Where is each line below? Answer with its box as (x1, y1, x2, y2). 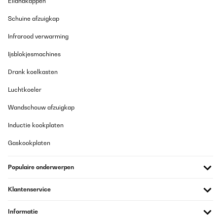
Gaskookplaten (8, 139, 50, 147)
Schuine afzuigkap (8, 15, 59, 22)
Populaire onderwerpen (8, 163, 74, 171)
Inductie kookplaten (8, 121, 64, 129)
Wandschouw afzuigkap (8, 104, 74, 111)
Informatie (8, 208, 38, 215)
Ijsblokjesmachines (8, 50, 61, 58)
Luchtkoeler (8, 86, 41, 93)
